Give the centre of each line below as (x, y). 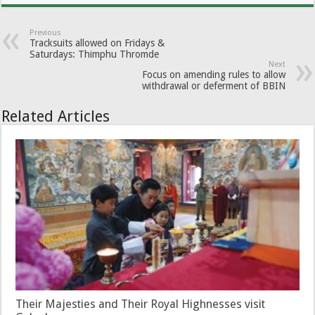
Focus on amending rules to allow (213, 75)
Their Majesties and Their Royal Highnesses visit (141, 304)
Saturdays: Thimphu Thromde (95, 54)
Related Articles (56, 116)
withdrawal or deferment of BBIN (213, 86)
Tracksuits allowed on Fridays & (97, 43)
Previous (46, 33)
